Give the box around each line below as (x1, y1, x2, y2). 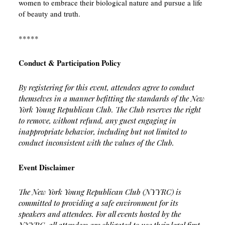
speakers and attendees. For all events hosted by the (18, 209, 181, 219)
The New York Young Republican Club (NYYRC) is (18, 187, 181, 197)
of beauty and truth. (18, 9, 80, 19)
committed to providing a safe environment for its (18, 198, 178, 208)
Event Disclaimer (18, 162, 75, 173)
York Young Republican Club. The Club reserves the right (18, 104, 201, 115)
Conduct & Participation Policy (18, 57, 121, 68)
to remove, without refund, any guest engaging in (18, 116, 176, 126)
